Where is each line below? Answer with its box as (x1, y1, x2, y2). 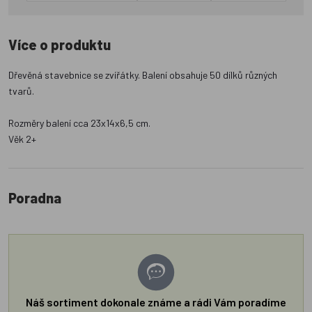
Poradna (8, 189, 61, 207)
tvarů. (8, 85, 34, 97)
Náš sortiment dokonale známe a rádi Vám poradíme (26, 295, 286, 309)
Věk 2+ (8, 133, 36, 146)
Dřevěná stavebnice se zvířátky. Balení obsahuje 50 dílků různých (8, 69, 277, 81)
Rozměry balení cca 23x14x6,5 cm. (8, 117, 150, 130)
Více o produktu (8, 36, 111, 54)
